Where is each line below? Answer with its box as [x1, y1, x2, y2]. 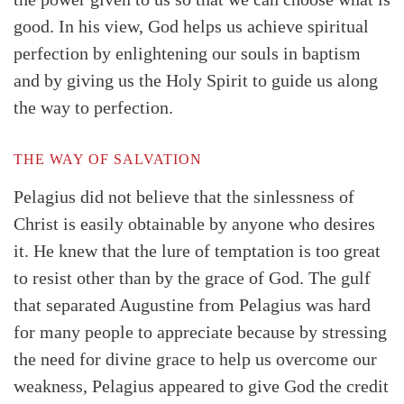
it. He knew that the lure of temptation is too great [14, 240, 381, 261]
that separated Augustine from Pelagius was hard [14, 294, 371, 315]
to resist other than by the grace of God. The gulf [14, 267, 371, 288]
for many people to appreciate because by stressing [14, 321, 387, 342]
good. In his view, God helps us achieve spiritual [14, 15, 369, 36]
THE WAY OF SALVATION [14, 151, 202, 167]
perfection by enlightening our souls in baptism [14, 42, 361, 63]
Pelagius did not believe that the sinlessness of [14, 186, 354, 207]
